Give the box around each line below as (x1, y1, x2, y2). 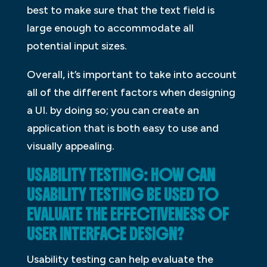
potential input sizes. (26, 39, 127, 53)
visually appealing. (26, 139, 114, 153)
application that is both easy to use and (26, 122, 219, 135)
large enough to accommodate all (26, 21, 194, 35)
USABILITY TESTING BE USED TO (26, 185, 219, 206)
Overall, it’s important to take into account (26, 68, 237, 82)
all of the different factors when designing (26, 86, 235, 100)
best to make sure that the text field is (26, 4, 215, 17)
